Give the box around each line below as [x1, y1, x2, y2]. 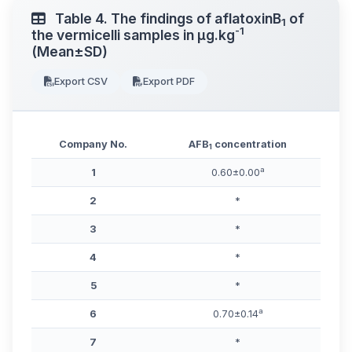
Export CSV [54, 75, 108, 88]
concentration [212, 137, 287, 150]
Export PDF [143, 75, 195, 88]
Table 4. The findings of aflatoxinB [52, 10, 281, 27]
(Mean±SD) [31, 43, 108, 60]
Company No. [59, 137, 127, 150]
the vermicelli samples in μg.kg [31, 27, 235, 43]
